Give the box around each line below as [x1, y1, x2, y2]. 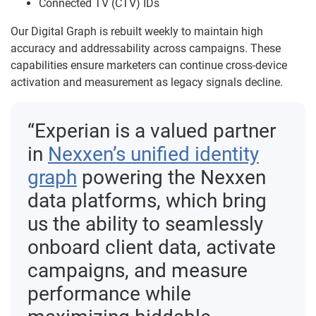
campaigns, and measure [28, 259, 248, 282]
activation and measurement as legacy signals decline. [11, 75, 283, 89]
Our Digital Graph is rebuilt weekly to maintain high [11, 25, 263, 38]
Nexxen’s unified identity [48, 142, 259, 166]
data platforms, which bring [28, 189, 267, 212]
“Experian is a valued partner [28, 119, 276, 142]
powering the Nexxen [77, 166, 266, 189]
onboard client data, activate [28, 236, 276, 259]
